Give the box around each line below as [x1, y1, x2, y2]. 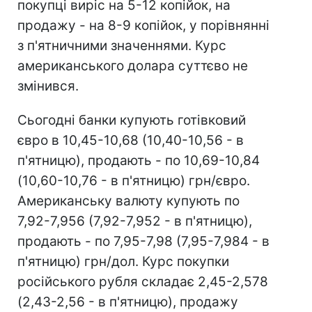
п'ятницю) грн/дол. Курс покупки [17, 253, 229, 270]
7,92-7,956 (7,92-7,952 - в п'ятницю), [17, 213, 252, 229]
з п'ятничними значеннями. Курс [17, 38, 226, 54]
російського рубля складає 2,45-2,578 [17, 274, 268, 290]
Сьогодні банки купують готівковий [17, 112, 246, 128]
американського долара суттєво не [17, 58, 248, 74]
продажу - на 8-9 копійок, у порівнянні [17, 17, 270, 33]
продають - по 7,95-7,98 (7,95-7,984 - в [17, 233, 270, 249]
